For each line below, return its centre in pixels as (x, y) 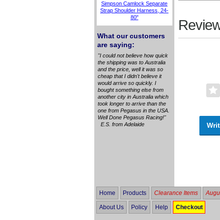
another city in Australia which (133, 96)
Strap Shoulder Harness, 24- (135, 11)
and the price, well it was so (130, 69)
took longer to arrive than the (132, 103)
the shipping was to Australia (132, 62)
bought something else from (131, 90)
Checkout (189, 207)
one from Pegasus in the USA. (134, 110)
